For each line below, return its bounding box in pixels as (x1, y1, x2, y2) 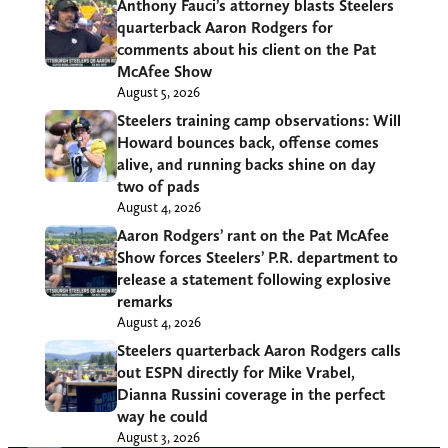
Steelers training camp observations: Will (116, 111, 401, 131)
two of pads (116, 177, 200, 197)
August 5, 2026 (116, 84, 200, 101)
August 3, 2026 (116, 429, 200, 446)
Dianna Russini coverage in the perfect (116, 385, 385, 405)
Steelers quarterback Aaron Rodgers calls (116, 341, 401, 361)
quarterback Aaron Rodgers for (116, 18, 333, 38)
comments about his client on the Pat (116, 40, 376, 60)
